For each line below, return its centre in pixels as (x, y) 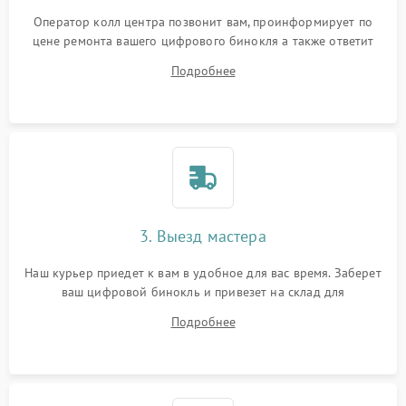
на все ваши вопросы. (203, 60)
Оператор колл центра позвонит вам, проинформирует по (203, 22)
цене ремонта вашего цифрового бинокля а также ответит (203, 41)
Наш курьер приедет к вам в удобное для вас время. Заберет (203, 273)
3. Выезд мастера (203, 236)
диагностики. (203, 311)
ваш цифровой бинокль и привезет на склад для (203, 292)
